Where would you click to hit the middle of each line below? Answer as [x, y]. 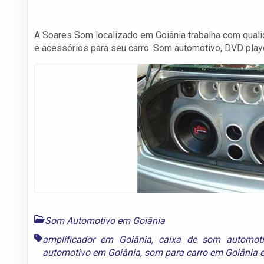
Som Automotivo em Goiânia [105, 220]
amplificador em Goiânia [97, 239]
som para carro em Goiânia [201, 252]
